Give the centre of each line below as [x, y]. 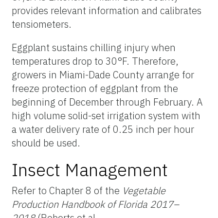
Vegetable [144, 190]
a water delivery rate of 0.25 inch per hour [103, 129]
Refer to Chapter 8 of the [67, 190]
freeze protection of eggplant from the [95, 88]
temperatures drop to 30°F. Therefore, [95, 61]
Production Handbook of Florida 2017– [95, 204]
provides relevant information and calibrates [107, 10]
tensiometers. [42, 24]
